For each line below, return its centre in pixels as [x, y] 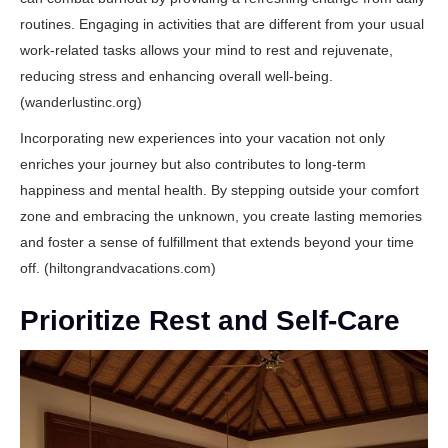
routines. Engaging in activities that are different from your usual [222, 24]
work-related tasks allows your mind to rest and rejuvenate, [206, 50]
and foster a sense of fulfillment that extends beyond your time [217, 242]
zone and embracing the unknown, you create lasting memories [221, 216]
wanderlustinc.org [81, 102]
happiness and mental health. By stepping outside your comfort [219, 190]
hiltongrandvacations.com [130, 268]
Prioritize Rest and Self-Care [210, 320]
